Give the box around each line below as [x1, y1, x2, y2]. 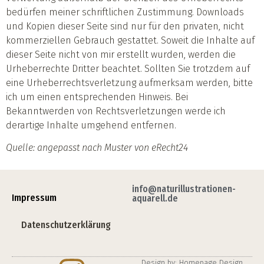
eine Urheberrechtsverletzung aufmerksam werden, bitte [6, 77, 253, 88]
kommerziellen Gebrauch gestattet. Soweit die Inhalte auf [6, 34, 255, 46]
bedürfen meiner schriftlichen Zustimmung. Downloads [6, 6, 244, 18]
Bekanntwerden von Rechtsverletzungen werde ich [6, 105, 226, 117]
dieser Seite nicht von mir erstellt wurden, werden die [6, 48, 236, 60]
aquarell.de [132, 192, 178, 204]
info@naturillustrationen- [132, 183, 236, 194]
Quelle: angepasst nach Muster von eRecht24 [6, 142, 188, 154]
